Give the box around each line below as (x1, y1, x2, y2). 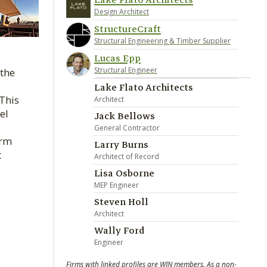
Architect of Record (94, 151, 159, 162)
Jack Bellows (94, 108, 155, 124)
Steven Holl (94, 194, 148, 210)
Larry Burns (94, 137, 148, 153)
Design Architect (94, 7, 149, 17)
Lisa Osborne (94, 166, 154, 181)
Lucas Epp (94, 51, 141, 66)
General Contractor (94, 123, 160, 133)
